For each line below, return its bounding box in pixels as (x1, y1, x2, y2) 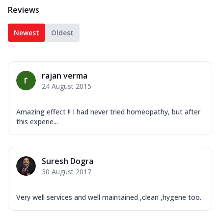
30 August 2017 (42, 167, 91, 177)
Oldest (51, 28, 74, 38)
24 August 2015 (42, 82, 91, 91)
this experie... (16, 117, 58, 127)
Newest (14, 28, 39, 38)
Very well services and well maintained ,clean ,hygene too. (16, 192, 201, 202)
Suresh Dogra (42, 156, 93, 167)
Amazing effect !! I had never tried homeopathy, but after (16, 107, 200, 117)
